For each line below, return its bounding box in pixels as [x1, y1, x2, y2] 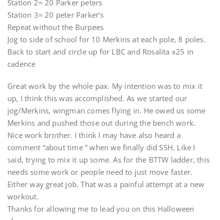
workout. [7, 192, 39, 201]
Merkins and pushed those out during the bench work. [7, 118, 196, 128]
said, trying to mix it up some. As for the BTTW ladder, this [7, 155, 210, 165]
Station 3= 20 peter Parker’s [7, 10, 104, 20]
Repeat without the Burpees [7, 22, 104, 32]
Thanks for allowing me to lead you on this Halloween [7, 204, 194, 214]
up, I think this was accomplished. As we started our [7, 93, 188, 103]
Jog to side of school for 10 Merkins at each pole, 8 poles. [7, 34, 206, 44]
